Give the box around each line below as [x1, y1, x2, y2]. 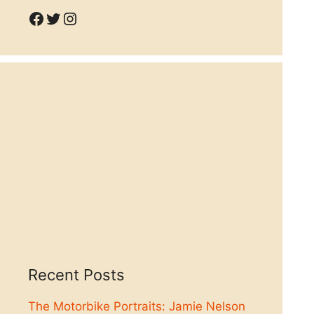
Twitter [44, 7, 101, 28]
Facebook [27, 7, 105, 28]
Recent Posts [28, 266, 125, 285]
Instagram [61, 7, 142, 28]
